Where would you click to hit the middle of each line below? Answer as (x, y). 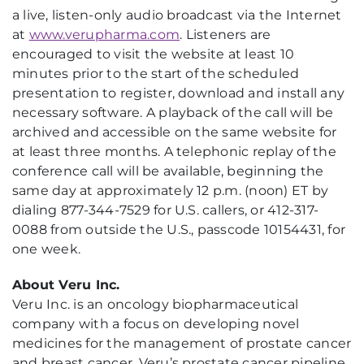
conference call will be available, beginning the (168, 171)
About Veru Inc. (66, 285)
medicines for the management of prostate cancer (182, 343)
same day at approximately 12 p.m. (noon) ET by (171, 191)
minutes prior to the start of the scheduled (156, 74)
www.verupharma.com (104, 35)
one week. (47, 249)
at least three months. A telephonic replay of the (174, 152)
